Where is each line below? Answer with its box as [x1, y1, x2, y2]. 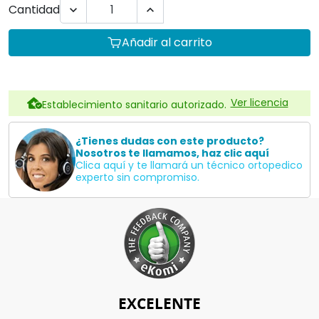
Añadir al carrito [122, 33, 212, 51]
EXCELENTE [118, 293, 201, 314]
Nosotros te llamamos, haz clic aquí [75, 146, 269, 161]
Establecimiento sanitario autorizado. [41, 97, 226, 112]
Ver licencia [230, 95, 288, 110]
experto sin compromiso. [75, 170, 199, 185]
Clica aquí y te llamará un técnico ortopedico [75, 158, 303, 173]
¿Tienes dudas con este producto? [75, 134, 264, 149]
